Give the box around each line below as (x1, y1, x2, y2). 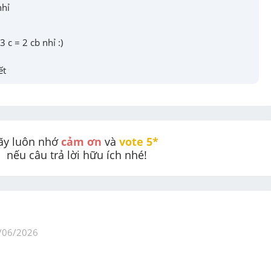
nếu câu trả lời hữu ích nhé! (7, 148, 147, 162)
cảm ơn (60, 134, 102, 149)
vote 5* (119, 134, 162, 149)
